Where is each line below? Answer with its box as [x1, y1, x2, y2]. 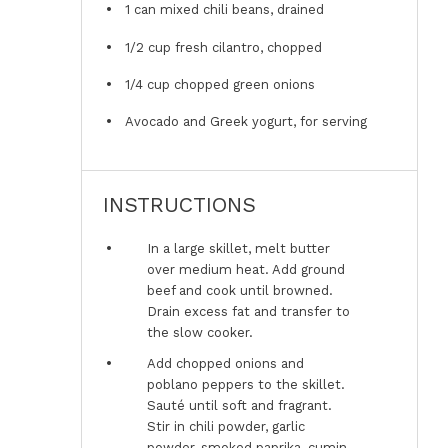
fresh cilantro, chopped [170, 39, 322, 55]
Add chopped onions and [147, 355, 305, 371]
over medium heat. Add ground [147, 262, 346, 278]
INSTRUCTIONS [103, 192, 257, 218]
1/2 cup [124, 39, 171, 55]
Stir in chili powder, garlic [147, 418, 306, 434]
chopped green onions [169, 77, 315, 92]
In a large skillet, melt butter [147, 241, 331, 257]
